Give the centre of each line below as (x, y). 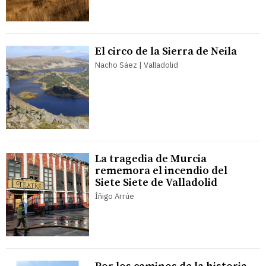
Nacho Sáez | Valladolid (137, 65)
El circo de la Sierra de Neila (166, 51)
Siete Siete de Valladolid (156, 182)
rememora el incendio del (161, 170)
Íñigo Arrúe (115, 196)
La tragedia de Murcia (151, 159)
